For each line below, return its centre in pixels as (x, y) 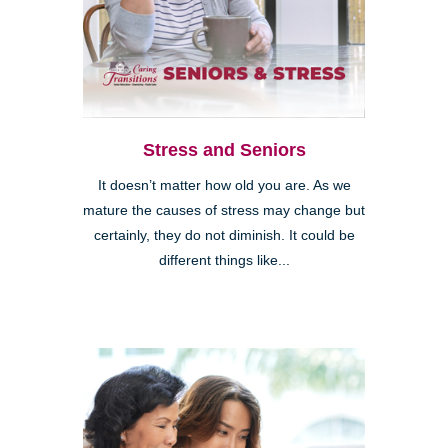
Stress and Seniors (224, 149)
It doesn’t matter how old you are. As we (224, 185)
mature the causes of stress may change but (224, 210)
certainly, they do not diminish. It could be (224, 235)
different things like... (224, 260)
